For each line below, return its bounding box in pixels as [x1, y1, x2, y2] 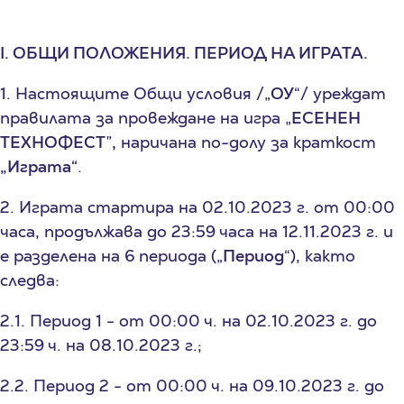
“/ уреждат [294, 82, 386, 104]
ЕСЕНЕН [291, 106, 361, 128]
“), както [284, 244, 355, 266]
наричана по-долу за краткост [116, 131, 376, 152]
